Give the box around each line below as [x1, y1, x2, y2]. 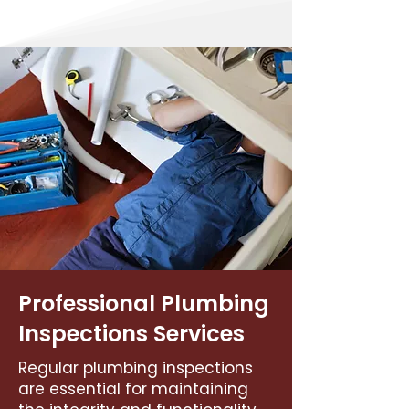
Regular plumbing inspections [18, 357, 253, 379]
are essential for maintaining [18, 378, 248, 400]
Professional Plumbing [18, 288, 269, 319]
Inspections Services [18, 319, 245, 349]
